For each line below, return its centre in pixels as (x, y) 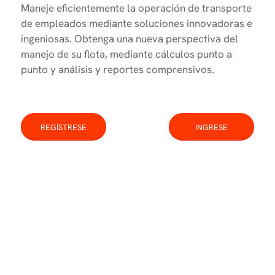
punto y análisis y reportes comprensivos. (118, 69)
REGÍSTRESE (64, 128)
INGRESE (211, 128)
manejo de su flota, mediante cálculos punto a (126, 54)
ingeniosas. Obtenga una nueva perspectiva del (130, 38)
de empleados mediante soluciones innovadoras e (137, 23)
